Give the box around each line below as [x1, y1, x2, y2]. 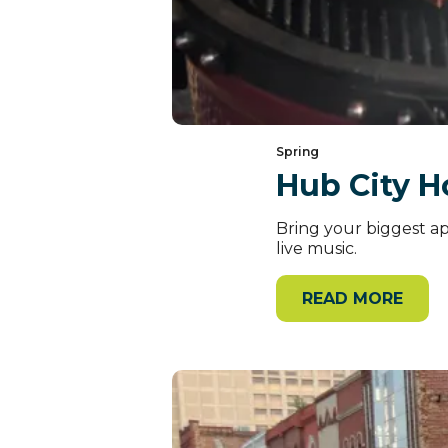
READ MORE [302, 289, 403, 309]
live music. [276, 239, 357, 259]
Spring [276, 144, 319, 160]
